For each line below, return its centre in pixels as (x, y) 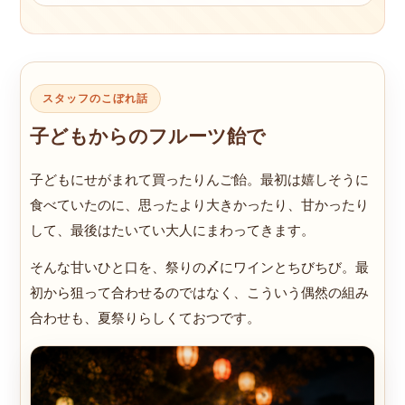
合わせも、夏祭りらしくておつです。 (145, 317)
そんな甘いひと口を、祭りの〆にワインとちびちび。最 (199, 267)
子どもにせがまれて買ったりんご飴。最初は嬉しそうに (199, 179)
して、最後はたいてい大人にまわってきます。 (172, 230)
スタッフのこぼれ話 (95, 98)
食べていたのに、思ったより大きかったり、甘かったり (199, 204)
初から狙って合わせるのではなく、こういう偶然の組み (199, 292)
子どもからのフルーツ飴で (148, 136)
